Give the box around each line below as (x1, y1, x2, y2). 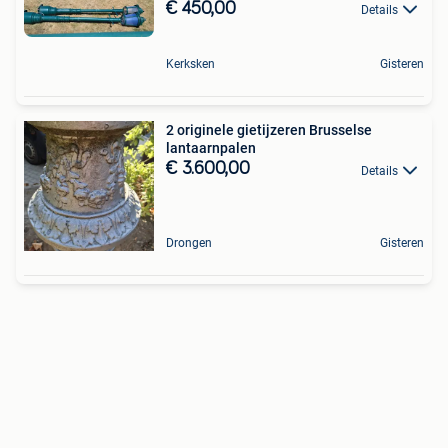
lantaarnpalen (166, 140, 256, 157)
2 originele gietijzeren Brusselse (166, 122, 372, 139)
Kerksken (166, 57, 215, 72)
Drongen (166, 236, 212, 251)
